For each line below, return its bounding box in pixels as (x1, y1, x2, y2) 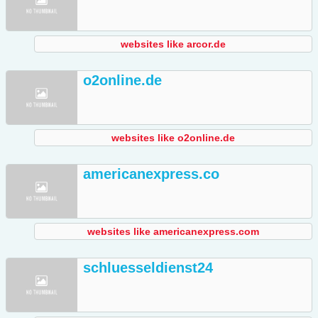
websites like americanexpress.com (87, 226, 259, 238)
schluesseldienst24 (83, 260, 213, 276)
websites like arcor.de (121, 38, 226, 50)
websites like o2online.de (111, 132, 235, 144)
